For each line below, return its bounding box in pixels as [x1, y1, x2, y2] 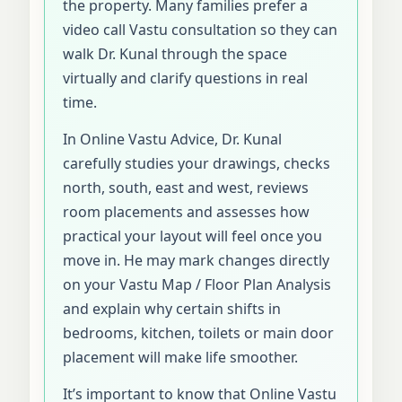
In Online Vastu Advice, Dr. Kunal [63, 128, 282, 149]
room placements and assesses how [63, 201, 310, 222]
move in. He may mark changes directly [63, 249, 329, 270]
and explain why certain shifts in [63, 298, 281, 319]
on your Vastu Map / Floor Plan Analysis [63, 274, 331, 294]
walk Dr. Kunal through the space [63, 43, 287, 64]
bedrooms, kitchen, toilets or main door [63, 322, 334, 343]
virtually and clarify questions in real [63, 67, 308, 88]
